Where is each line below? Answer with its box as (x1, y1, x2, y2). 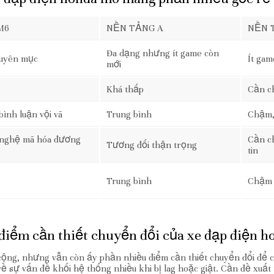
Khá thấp (106, 84, 144, 95)
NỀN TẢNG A (106, 23, 163, 34)
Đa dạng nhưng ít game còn (106, 48, 219, 59)
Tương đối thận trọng (106, 139, 197, 150)
